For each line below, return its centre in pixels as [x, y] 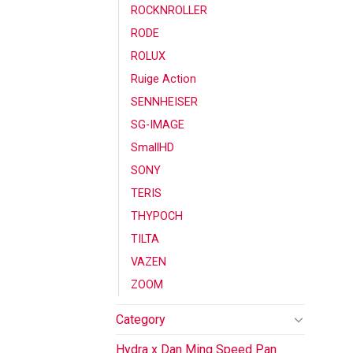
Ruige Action [163, 79]
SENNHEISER [164, 102]
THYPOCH [157, 216]
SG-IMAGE [158, 124]
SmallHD [152, 147]
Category [141, 319]
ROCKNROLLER [169, 10]
